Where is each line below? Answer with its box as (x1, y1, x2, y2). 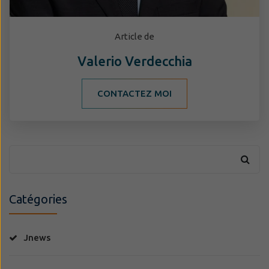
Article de (115, 31, 154, 41)
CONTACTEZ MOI (97, 88, 172, 98)
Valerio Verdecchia (77, 53, 192, 68)
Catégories (9, 192, 67, 206)
